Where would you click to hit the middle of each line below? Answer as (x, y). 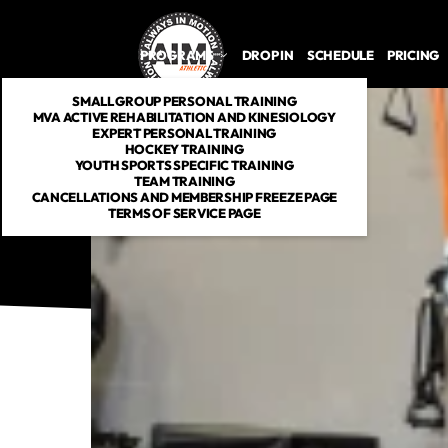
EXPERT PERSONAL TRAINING (184, 133)
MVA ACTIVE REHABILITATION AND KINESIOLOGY (184, 117)
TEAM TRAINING (184, 181)
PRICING (413, 55)
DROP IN (267, 55)
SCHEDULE (340, 55)
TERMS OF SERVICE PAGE (184, 213)
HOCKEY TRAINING (184, 149)
